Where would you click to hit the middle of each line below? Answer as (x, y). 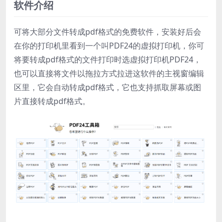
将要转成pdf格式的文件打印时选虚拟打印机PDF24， (108, 59)
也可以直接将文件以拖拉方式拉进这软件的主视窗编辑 (109, 73)
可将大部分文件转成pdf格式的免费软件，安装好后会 (108, 31)
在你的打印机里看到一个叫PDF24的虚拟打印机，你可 (109, 45)
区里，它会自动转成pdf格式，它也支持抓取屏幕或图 (108, 87)
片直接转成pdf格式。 (52, 101)
